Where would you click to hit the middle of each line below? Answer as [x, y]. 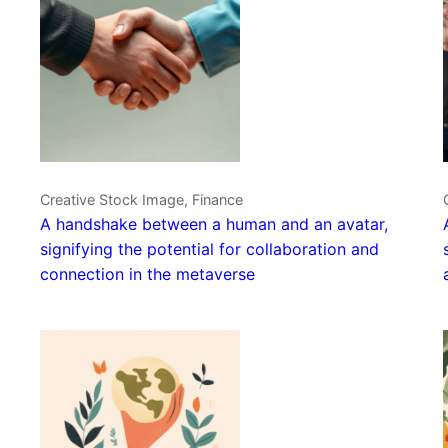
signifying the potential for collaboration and [209, 249]
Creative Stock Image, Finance [141, 200]
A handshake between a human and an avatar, [214, 224]
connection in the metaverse [147, 274]
